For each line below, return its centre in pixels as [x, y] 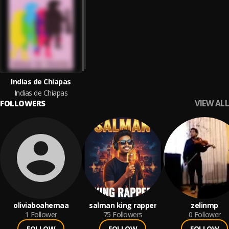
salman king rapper [123, 205]
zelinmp [204, 205]
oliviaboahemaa [41, 205]
